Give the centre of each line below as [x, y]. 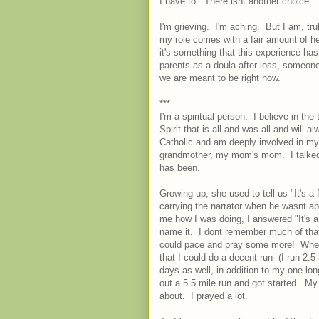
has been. [180, 168]
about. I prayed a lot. [204, 296]
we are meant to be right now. [221, 78]
